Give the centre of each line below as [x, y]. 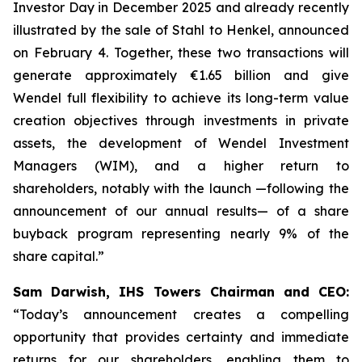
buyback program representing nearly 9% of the [181, 234]
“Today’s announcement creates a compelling [181, 314]
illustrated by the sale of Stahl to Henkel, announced [181, 30]
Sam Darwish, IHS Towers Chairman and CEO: [181, 292]
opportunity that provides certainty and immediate [181, 337]
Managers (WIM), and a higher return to [181, 166]
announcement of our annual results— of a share [181, 211]
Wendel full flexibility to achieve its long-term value [181, 98]
